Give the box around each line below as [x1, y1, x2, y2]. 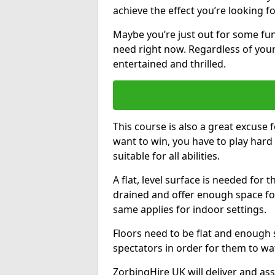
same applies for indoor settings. [113, 202, 266, 216]
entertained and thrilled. [113, 56, 226, 71]
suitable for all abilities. [113, 149, 220, 163]
